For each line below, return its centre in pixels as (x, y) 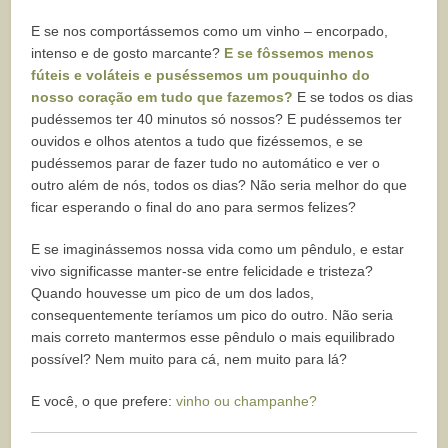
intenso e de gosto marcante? (126, 52)
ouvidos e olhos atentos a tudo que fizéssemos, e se (197, 140)
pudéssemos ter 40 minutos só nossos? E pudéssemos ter (217, 118)
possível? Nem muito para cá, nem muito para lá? (189, 358)
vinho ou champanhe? (245, 400)
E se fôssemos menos (297, 52)
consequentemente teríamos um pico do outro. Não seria (212, 314)
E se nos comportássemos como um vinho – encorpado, (210, 30)
